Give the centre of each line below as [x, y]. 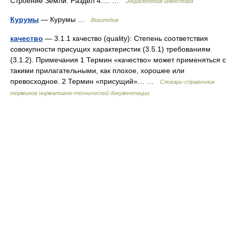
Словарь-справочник [187, 82]
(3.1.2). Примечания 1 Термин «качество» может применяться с [118, 60]
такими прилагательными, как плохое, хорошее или [97, 71]
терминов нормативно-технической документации [80, 93]
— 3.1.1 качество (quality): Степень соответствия [125, 38]
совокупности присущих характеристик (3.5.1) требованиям [110, 49]
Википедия [105, 20]
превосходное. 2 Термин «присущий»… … [85, 81]
